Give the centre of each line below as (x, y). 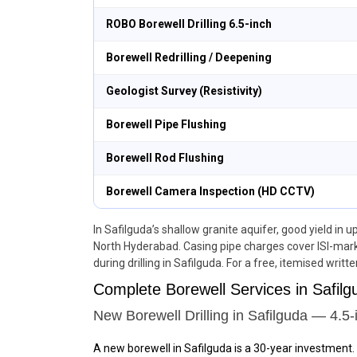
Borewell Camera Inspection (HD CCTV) (210, 191)
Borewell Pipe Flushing (166, 124)
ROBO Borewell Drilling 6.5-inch (189, 24)
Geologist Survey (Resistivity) (184, 91)
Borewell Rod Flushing (165, 158)
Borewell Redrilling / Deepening (189, 57)
